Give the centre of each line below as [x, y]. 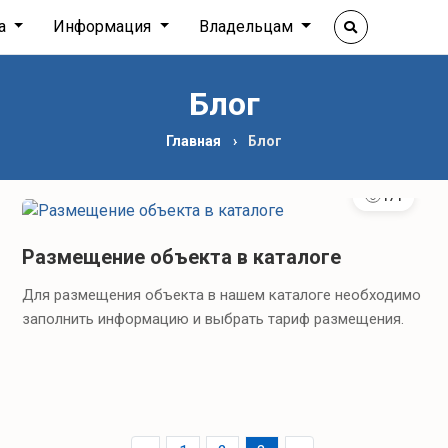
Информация [104, 26]
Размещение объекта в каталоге [182, 256]
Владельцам [248, 26]
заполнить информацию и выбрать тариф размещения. [213, 318]
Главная [194, 141]
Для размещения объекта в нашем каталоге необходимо [222, 294]
